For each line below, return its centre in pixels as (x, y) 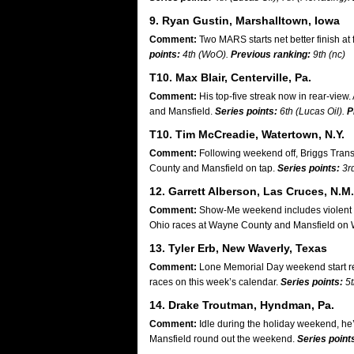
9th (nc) (328, 55)
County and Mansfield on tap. (213, 168)
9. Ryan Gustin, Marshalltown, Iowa (245, 21)
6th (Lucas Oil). (312, 111)
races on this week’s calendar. (215, 282)
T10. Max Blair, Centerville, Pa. (230, 77)
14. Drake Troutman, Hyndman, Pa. (242, 305)
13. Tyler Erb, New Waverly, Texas (238, 248)
